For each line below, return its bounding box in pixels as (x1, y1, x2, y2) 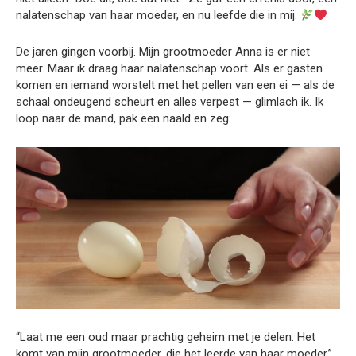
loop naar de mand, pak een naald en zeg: (16, 111, 231, 126)
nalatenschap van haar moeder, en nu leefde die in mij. (16, 8, 300, 23)
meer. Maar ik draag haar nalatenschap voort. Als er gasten (16, 61, 323, 76)
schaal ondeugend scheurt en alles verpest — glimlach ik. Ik (16, 95, 323, 110)
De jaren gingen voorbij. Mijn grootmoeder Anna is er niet (16, 44, 310, 60)
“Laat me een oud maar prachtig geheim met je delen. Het (16, 330, 315, 345)
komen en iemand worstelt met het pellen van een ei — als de (16, 78, 335, 93)
